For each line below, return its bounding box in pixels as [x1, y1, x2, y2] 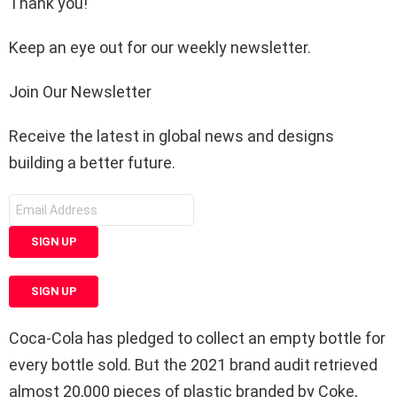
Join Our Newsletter [9, 82, 152, 101]
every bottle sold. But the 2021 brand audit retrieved [9, 355, 378, 374]
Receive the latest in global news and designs [9, 127, 334, 145]
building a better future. [9, 153, 175, 172]
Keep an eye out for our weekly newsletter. [9, 38, 311, 57]
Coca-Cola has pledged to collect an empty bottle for [9, 329, 385, 347]
